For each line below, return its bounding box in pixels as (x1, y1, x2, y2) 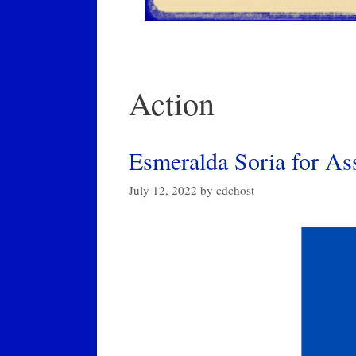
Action (129, 82, 215, 125)
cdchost (216, 181, 254, 198)
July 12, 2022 (129, 181, 197, 198)
